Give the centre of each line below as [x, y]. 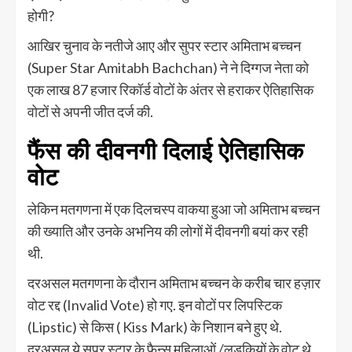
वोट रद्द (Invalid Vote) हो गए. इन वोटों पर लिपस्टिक [155, 304]
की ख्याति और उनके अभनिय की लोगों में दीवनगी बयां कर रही [168, 231]
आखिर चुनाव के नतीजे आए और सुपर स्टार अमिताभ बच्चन [164, 45]
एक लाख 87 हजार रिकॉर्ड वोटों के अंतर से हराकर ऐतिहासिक [170, 89]
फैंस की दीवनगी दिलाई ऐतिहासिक [165, 151]
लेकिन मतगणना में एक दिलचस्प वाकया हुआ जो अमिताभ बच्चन [174, 209]
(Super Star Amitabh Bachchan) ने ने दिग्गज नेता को [168, 67]
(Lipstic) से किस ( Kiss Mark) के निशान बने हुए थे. [155, 326]
